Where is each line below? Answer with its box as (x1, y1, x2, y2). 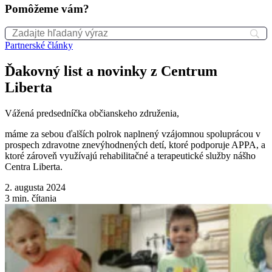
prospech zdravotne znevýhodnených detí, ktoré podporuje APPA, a (5, 140, 265, 151)
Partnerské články (5, 40, 73, 51)
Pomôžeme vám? (5, 2, 89, 15)
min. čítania (10, 193, 56, 204)
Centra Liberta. (5, 161, 63, 172)
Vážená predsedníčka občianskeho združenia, (5, 108, 179, 119)
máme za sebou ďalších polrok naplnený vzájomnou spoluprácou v (5, 129, 260, 140)
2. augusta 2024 (5, 182, 66, 193)
